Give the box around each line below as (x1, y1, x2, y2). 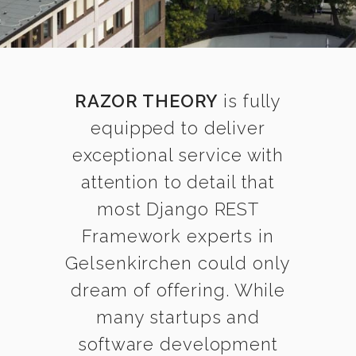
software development (78, 334, 278, 354)
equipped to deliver (91, 118, 265, 138)
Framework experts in (82, 226, 274, 246)
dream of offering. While (70, 280, 286, 300)
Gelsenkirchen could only (65, 253, 291, 273)
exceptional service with (72, 145, 284, 165)
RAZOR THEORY (74, 91, 219, 111)
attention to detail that (80, 172, 276, 192)
